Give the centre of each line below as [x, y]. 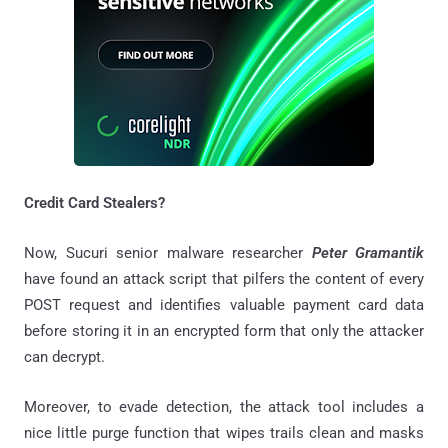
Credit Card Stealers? [94, 203]
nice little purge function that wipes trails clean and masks [224, 433]
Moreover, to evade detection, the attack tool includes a [224, 407]
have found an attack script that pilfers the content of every [224, 279]
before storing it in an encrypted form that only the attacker [224, 331]
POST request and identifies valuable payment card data [224, 305]
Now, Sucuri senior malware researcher [168, 253]
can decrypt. [64, 357]
